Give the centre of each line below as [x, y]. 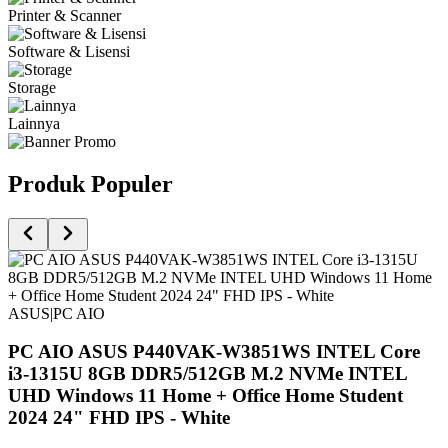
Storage [32, 87]
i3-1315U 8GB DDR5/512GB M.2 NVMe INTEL [207, 374]
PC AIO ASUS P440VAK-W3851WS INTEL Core [214, 352]
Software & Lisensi [69, 51]
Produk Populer [90, 183]
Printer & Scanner [64, 15]
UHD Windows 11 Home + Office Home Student [205, 396]
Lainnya [34, 123]
